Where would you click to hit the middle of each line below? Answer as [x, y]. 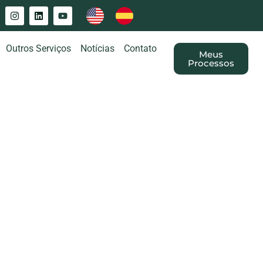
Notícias [98, 48]
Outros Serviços [39, 48]
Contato [141, 48]
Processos [211, 63]
